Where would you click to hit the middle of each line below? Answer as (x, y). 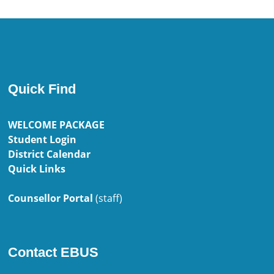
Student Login (43, 140)
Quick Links (37, 169)
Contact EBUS (54, 253)
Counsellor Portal (51, 198)
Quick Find (42, 89)
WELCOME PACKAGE (57, 125)
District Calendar (50, 154)
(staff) (108, 198)
